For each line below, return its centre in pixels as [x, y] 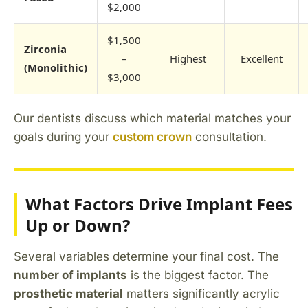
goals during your [63, 136]
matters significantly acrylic [201, 293]
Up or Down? [78, 225]
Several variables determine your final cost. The [146, 256]
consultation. [229, 136]
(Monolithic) [56, 67]
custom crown [152, 136]
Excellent [262, 58]
